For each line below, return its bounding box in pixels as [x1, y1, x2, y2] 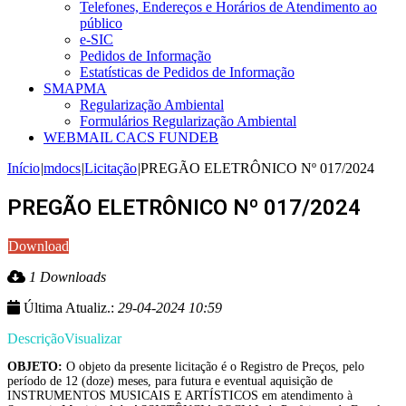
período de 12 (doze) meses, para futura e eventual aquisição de [7, 374, 333, 389]
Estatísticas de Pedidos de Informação [80, 64, 295, 81]
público [80, 15, 122, 32]
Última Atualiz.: [20, 300, 118, 316]
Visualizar [64, 331, 121, 347]
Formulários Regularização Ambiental [80, 113, 296, 130]
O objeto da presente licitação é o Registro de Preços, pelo [63, 360, 364, 374]
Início [7, 160, 40, 177]
